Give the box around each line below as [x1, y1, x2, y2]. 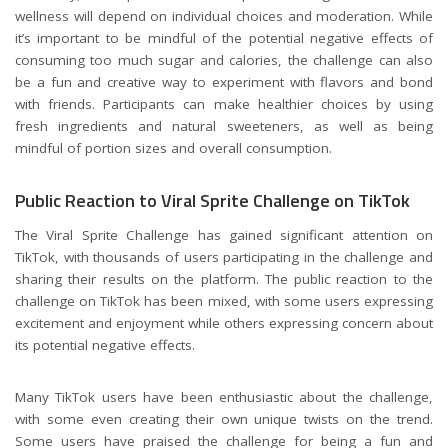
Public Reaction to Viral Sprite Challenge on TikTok [15, 187, 410, 214]
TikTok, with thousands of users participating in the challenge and [15, 248, 433, 267]
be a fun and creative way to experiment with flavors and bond [15, 73, 433, 91]
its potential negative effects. [15, 336, 195, 355]
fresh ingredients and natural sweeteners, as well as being [15, 117, 433, 135]
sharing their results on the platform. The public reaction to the [15, 270, 433, 289]
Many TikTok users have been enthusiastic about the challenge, [15, 388, 433, 407]
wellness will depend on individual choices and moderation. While [15, 7, 433, 25]
